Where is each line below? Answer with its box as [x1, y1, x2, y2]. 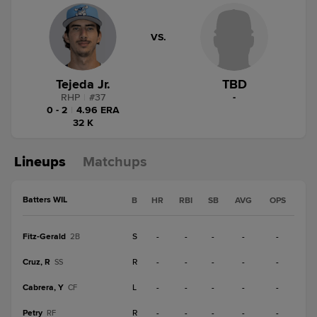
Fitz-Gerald [23, 231, 66, 242]
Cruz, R [23, 257, 50, 267]
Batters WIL [23, 195, 67, 205]
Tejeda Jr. [55, 76, 110, 92]
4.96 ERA [76, 104, 120, 116]
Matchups [83, 154, 147, 171]
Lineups [14, 154, 66, 171]
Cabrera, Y [23, 282, 64, 293]
